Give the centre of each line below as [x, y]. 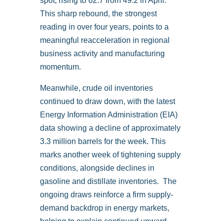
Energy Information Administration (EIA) [109, 115]
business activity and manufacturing [102, 54]
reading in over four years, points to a [104, 27]
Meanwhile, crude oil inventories [96, 88]
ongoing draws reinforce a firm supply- [106, 195]
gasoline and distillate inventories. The [108, 182]
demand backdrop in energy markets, [104, 208]
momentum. [60, 67]
